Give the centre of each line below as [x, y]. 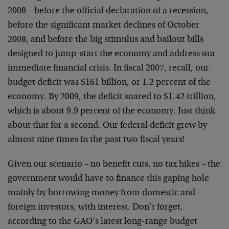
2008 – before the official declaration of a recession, [108, 11]
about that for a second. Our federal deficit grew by [107, 126]
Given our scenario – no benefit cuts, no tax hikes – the [114, 165]
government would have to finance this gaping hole [108, 179]
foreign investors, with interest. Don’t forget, [95, 208]
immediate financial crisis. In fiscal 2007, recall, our [108, 68]
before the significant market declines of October [104, 26]
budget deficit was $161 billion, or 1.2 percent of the [109, 83]
